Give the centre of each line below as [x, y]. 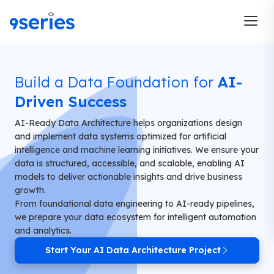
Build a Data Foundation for [114, 82]
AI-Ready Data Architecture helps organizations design [128, 123]
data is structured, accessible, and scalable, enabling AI [130, 163]
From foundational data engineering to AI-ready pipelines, [135, 204]
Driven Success [71, 102]
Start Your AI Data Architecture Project [133, 250]
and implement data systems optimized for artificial [120, 136]
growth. [30, 190]
